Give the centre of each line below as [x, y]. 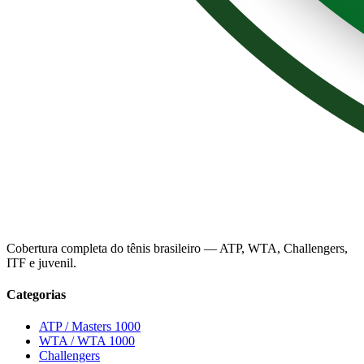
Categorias [36, 295]
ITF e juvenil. [41, 262]
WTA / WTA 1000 [87, 341]
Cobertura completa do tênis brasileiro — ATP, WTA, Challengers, [177, 248]
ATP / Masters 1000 [90, 327]
